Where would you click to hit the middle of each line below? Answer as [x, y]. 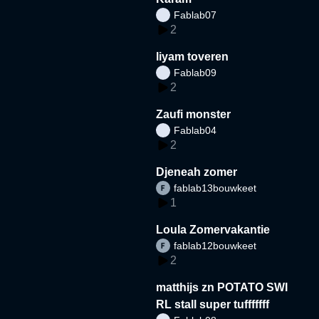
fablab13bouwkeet [215, 188]
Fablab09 [195, 72]
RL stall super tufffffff [213, 304]
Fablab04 [195, 130]
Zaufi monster [194, 114]
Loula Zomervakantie [213, 229]
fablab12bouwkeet [215, 245]
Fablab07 [195, 15]
